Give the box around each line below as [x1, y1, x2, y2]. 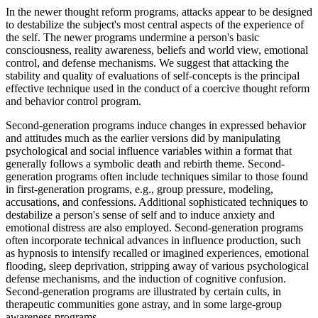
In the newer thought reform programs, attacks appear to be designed [6, 6, 312, 18]
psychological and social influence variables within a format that [6, 145, 292, 158]
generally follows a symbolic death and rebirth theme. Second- [6, 158, 285, 170]
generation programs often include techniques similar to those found [6, 170, 308, 183]
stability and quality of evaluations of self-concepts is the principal [6, 70, 300, 82]
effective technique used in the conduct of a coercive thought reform [6, 82, 309, 95]
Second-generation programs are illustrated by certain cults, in [6, 285, 281, 298]
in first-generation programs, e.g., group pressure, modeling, [6, 183, 273, 196]
